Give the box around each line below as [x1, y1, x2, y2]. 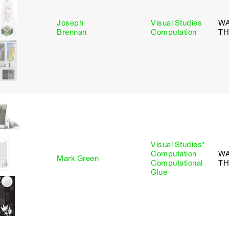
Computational [151, 158, 203, 168]
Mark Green [57, 154, 99, 163]
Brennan [57, 28, 87, 37]
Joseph [57, 18, 83, 28]
